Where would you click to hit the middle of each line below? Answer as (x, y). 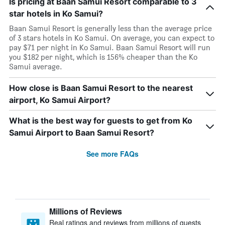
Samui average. (36, 67)
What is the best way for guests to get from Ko (101, 121)
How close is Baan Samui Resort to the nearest (101, 88)
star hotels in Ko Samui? (56, 14)
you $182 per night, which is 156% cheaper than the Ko (103, 57)
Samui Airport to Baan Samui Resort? (82, 133)
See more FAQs (113, 154)
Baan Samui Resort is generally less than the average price (110, 28)
